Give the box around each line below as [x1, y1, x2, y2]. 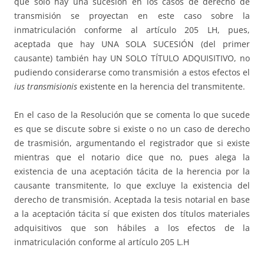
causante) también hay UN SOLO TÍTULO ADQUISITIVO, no [14, 52, 250, 64]
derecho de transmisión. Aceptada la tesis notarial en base [14, 194, 250, 206]
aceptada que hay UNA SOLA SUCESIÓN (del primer [14, 38, 250, 50]
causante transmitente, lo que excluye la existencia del [14, 180, 250, 192]
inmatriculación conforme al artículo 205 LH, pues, [14, 24, 250, 36]
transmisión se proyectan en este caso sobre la [14, 10, 250, 22]
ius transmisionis [14, 81, 77, 93]
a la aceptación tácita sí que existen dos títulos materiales [14, 208, 250, 220]
